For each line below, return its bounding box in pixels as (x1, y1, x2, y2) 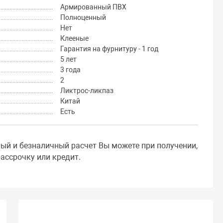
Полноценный (60, 13, 106, 22)
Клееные (60, 34, 89, 43)
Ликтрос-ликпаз (60, 87, 113, 95)
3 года (60, 66, 81, 74)
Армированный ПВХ (60, 3, 126, 11)
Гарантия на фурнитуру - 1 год (60, 45, 158, 53)
